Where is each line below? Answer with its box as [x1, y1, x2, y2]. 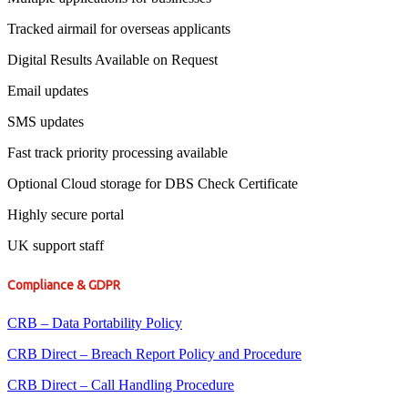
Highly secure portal [7, 207, 124, 223]
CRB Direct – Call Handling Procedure [7, 377, 234, 393]
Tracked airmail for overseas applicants [7, 21, 230, 37]
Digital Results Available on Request [7, 52, 218, 68]
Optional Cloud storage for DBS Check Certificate [7, 176, 298, 192]
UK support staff [7, 238, 104, 254]
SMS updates [7, 114, 84, 130]
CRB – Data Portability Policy [7, 315, 182, 331]
